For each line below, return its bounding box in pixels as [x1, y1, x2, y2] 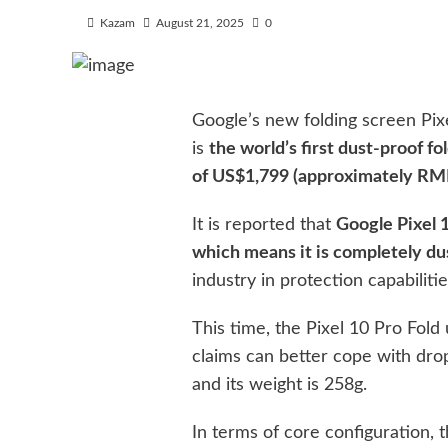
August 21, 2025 [156, 17, 244, 30]
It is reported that [192, 215, 337, 234]
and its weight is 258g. [192, 375, 368, 394]
